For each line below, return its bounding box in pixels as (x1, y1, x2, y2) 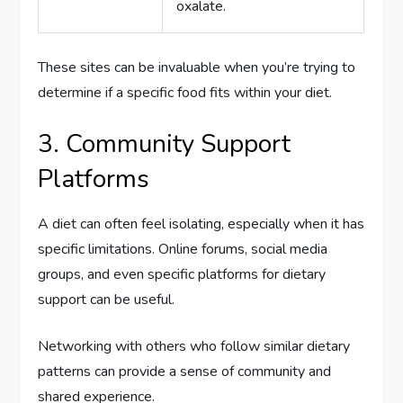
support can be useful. (38, 289, 175, 309)
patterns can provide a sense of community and (38, 361, 332, 381)
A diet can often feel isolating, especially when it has (38, 213, 365, 234)
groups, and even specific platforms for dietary (38, 264, 327, 284)
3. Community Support (38, 126, 291, 161)
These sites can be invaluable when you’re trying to (38, 57, 356, 77)
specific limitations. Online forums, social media (38, 238, 328, 259)
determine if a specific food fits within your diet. (38, 82, 333, 103)
